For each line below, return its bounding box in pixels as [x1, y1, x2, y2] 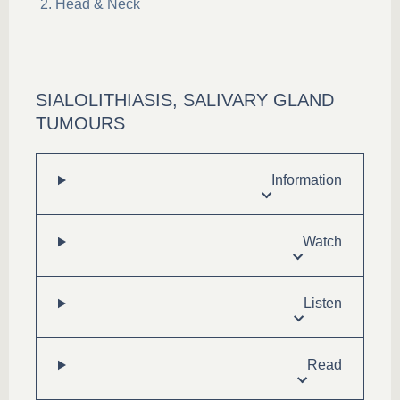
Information [271, 172, 342, 187]
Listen [304, 296, 342, 311]
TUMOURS [36, 113, 125, 133]
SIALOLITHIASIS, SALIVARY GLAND [36, 90, 334, 110]
